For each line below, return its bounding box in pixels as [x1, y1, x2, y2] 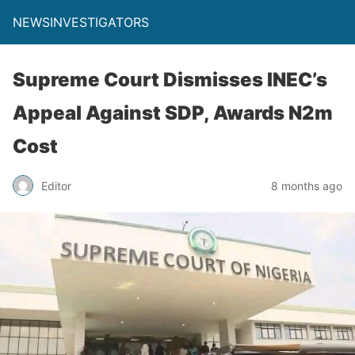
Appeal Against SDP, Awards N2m [13, 101, 333, 124]
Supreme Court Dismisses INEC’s [13, 68, 327, 91]
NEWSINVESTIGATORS [13, 14, 149, 30]
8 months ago [271, 178, 342, 193]
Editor [41, 178, 71, 193]
